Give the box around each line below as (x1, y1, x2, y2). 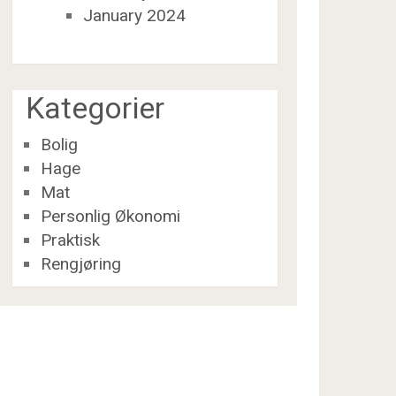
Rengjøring (41, 254, 122, 275)
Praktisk (41, 230, 101, 251)
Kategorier (26, 90, 165, 126)
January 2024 (82, 4, 186, 26)
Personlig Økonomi (41, 206, 181, 227)
